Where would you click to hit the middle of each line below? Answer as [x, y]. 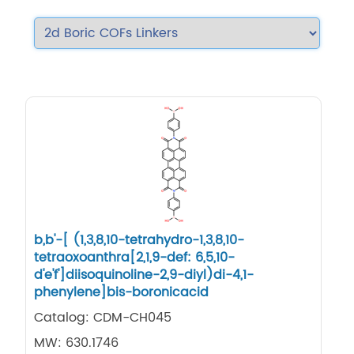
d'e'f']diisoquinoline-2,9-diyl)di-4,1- [144, 275]
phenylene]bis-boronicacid [122, 292]
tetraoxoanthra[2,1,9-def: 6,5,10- [135, 258]
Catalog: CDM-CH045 [103, 318]
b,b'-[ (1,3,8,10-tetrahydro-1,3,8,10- [139, 240]
